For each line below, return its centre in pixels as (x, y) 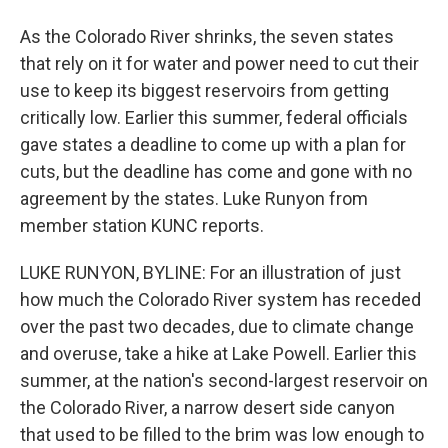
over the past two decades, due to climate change (217, 326)
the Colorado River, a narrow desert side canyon (207, 407)
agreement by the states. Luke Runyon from (194, 198)
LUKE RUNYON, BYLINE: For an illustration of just (210, 272)
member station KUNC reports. (142, 225)
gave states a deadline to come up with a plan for (213, 144)
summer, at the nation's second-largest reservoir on (224, 380)
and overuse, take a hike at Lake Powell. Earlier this (218, 353)
